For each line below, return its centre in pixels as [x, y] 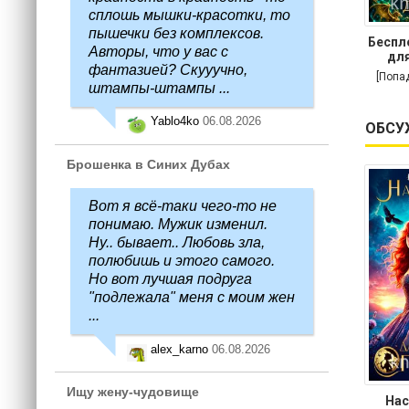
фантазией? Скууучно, [168, 70]
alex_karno [181, 349]
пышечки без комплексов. [176, 33]
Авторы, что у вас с [158, 52]
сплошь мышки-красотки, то [189, 15]
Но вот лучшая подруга [170, 279]
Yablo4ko [177, 121]
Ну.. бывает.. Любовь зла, [177, 242]
